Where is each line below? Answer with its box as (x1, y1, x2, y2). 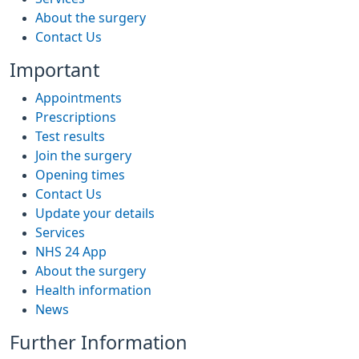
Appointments (35, 91, 122, 104)
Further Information (10, 333, 188, 352)
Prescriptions (35, 111, 116, 123)
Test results (35, 130, 105, 143)
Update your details (35, 207, 155, 220)
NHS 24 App (35, 245, 107, 258)
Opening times (35, 168, 125, 181)
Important (10, 61, 99, 79)
